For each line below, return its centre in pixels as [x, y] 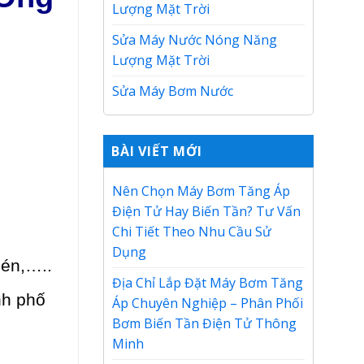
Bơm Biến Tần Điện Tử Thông [204, 323]
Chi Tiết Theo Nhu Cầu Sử [192, 232]
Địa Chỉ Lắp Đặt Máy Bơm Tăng [208, 283]
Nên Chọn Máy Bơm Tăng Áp [201, 191]
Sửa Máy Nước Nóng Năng [195, 40]
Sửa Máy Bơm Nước [173, 91]
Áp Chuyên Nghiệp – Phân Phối [208, 303]
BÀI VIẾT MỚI [157, 151]
